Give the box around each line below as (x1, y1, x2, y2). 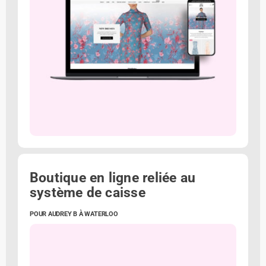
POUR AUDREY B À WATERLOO (30, 210, 118, 218)
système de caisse (30, 185, 145, 200)
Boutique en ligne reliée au (30, 170, 196, 185)
